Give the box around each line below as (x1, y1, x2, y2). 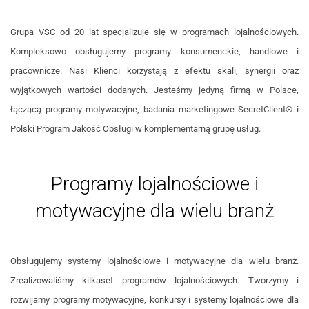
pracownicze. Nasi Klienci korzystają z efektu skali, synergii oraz (10, 66, 299, 77)
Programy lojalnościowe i (50, 172, 259, 196)
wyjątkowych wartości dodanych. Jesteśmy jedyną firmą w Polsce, (10, 85, 299, 96)
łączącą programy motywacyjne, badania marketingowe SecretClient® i (10, 104, 299, 115)
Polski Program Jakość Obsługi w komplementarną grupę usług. (10, 123, 261, 134)
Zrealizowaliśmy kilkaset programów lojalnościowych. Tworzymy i (10, 275, 299, 286)
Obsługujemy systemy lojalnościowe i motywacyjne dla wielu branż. (10, 256, 299, 267)
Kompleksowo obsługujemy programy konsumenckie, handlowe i (10, 46, 299, 57)
